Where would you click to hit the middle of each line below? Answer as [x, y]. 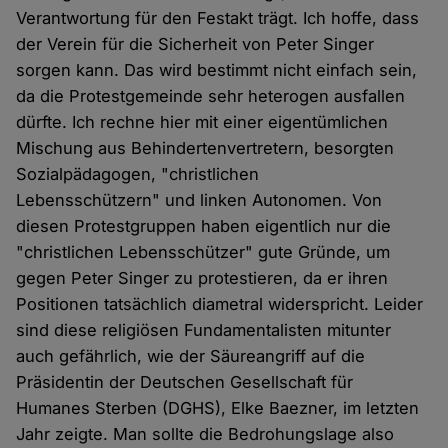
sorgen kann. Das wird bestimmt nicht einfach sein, [217, 69]
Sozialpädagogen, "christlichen [138, 173]
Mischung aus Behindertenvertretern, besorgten [205, 147]
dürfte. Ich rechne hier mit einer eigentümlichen [202, 121]
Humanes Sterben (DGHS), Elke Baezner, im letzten [218, 407]
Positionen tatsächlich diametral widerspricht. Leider [220, 303]
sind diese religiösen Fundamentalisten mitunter [204, 329]
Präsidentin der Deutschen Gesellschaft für [185, 381]
